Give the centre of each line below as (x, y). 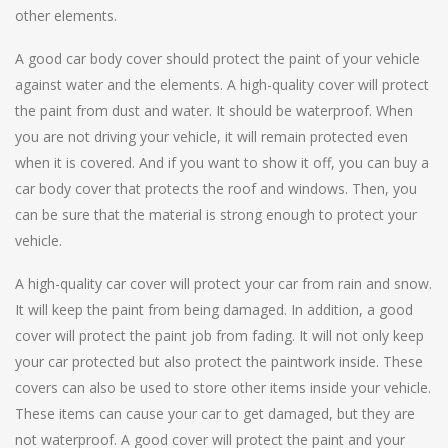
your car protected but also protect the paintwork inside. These (219, 361)
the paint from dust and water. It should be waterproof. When (214, 110)
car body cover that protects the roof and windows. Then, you (216, 188)
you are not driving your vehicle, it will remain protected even (211, 136)
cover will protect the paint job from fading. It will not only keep (219, 335)
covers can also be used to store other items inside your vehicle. (223, 387)
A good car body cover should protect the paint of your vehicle (217, 58)
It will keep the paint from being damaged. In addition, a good (214, 309)
